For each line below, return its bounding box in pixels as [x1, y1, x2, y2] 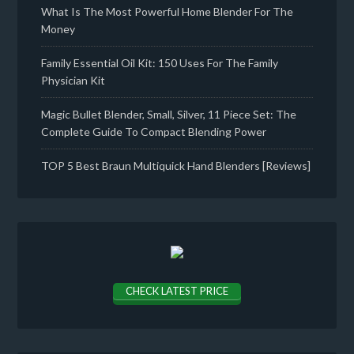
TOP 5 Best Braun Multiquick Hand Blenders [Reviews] [41, 158, 311, 172]
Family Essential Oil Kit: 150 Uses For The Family [41, 55, 279, 70]
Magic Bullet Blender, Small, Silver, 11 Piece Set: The [41, 107, 297, 121]
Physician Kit [41, 73, 106, 87]
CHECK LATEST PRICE [126, 284, 228, 297]
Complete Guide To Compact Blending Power [41, 124, 267, 138]
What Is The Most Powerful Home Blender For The [41, 4, 294, 18]
